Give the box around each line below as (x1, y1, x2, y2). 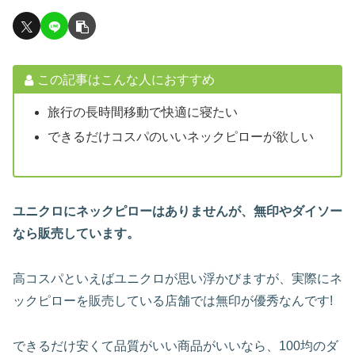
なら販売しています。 (13, 227, 139, 241)
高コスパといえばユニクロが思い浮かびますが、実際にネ (13, 271, 342, 285)
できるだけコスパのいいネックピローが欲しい (47, 130, 314, 144)
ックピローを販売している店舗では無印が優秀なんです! (13, 293, 333, 307)
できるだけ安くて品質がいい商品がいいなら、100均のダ (13, 338, 338, 353)
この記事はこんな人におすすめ (36, 73, 215, 87)
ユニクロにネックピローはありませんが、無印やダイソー (13, 204, 342, 219)
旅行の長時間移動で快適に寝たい (47, 105, 238, 120)
